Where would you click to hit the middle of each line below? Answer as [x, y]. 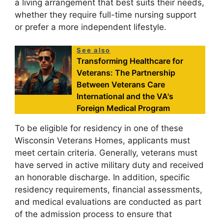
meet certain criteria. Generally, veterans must [106, 153]
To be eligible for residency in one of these [99, 128]
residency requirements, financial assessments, [109, 190]
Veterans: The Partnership [126, 73]
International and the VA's [125, 96]
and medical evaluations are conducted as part [108, 202]
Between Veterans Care [121, 84]
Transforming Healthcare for [130, 61]
